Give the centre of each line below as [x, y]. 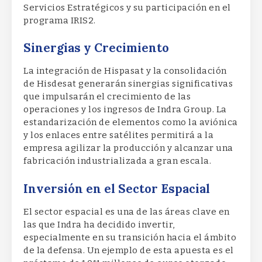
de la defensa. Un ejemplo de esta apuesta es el [129, 250]
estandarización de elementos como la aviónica [131, 123]
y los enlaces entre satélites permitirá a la [118, 135]
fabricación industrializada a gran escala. [117, 161]
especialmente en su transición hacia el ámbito [130, 237]
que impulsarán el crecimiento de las [107, 97]
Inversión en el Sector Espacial [117, 189]
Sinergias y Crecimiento [96, 48]
